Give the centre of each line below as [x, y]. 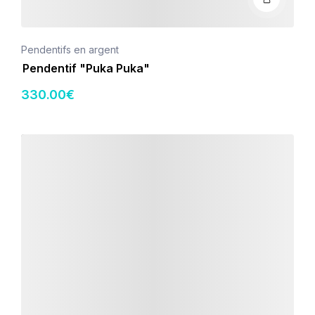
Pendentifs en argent [70, 50]
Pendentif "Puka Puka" [86, 68]
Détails [36, 141]
